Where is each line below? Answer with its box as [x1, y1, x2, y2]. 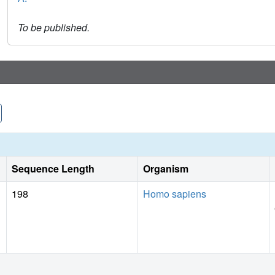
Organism [143, 161, 188, 176]
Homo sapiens [143, 187, 206, 201]
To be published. [18, 20, 90, 35]
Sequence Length [12, 161, 95, 176]
